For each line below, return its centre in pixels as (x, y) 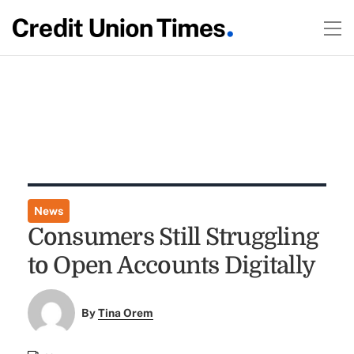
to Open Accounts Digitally (171, 265)
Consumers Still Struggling (173, 237)
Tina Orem (126, 313)
